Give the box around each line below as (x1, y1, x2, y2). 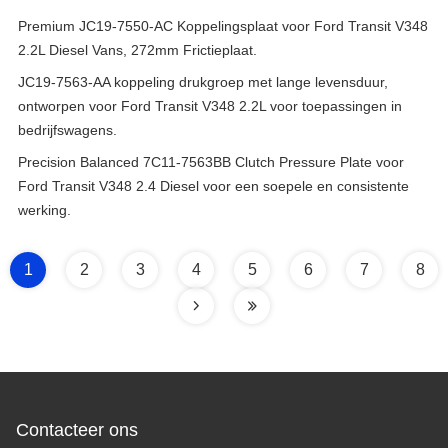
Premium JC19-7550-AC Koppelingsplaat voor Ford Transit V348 (18, 18, 428, 34)
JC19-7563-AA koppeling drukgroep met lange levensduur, (18, 74, 388, 90)
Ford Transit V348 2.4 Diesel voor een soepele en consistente (18, 178, 409, 194)
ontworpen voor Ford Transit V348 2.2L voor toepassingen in (18, 98, 402, 114)
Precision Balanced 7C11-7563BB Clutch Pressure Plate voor (18, 154, 404, 170)
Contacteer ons (16, 420, 138, 440)
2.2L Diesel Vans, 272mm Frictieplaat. (18, 42, 257, 58)
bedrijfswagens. (18, 122, 117, 138)
